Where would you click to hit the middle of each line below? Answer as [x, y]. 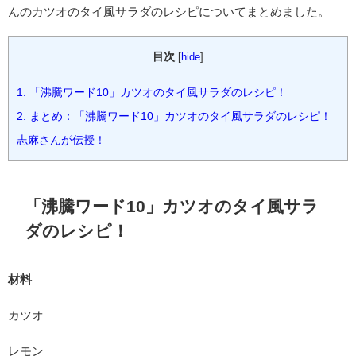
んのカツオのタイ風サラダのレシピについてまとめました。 [169, 11]
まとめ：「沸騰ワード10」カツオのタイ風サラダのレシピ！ [179, 116]
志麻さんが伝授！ [61, 140]
